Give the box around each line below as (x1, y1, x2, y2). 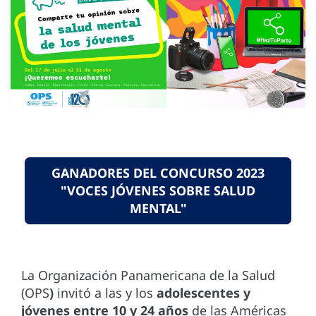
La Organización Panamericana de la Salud (21, 267, 275, 284)
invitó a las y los (57, 284, 157, 302)
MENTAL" (129, 200, 187, 217)
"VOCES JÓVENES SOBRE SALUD (61, 182, 255, 200)
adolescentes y (157, 284, 250, 302)
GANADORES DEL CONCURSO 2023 (51, 164, 265, 182)
